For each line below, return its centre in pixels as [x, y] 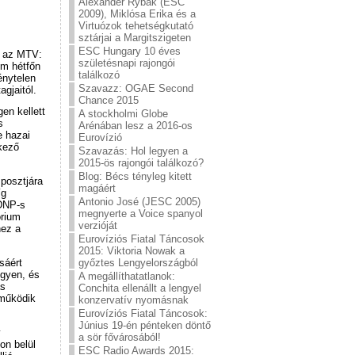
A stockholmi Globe [123, 114]
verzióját [98, 225]
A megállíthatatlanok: [127, 276]
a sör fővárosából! [120, 337]
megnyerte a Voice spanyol [141, 214]
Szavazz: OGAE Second [136, 88]
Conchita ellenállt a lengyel [140, 288]
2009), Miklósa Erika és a [137, 14]
